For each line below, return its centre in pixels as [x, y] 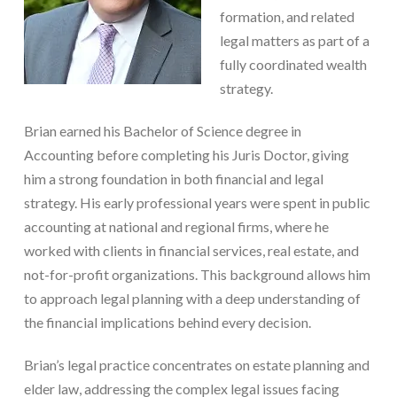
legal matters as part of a [294, 40]
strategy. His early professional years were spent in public [197, 202]
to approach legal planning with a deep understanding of [192, 298]
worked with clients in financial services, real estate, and [191, 250]
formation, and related [287, 16]
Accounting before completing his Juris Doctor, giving [186, 154]
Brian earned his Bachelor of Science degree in [162, 130]
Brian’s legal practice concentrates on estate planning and [196, 364]
